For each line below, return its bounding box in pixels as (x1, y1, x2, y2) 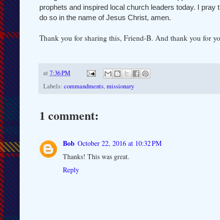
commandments (64, 82, 104, 90)
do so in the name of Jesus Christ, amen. (39, 13, 171, 22)
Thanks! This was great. (63, 151, 130, 161)
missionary (107, 82, 134, 90)
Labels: (43, 82, 64, 90)
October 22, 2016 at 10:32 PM (78, 138, 162, 148)
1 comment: (39, 106, 99, 124)
